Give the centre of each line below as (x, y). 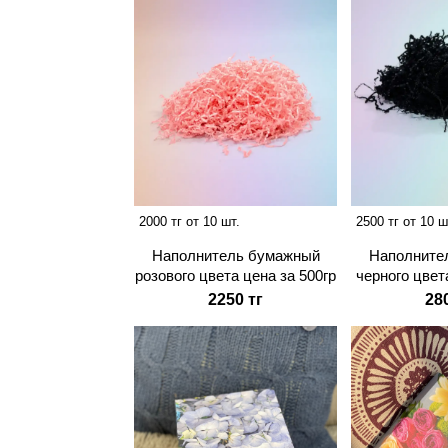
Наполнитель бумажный (235, 256)
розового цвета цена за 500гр (236, 276)
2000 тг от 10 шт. (190, 222)
